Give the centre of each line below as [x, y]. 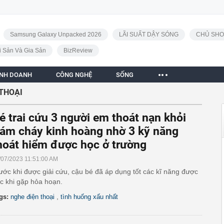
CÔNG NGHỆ [74, 75]
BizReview [78, 50]
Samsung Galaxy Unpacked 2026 [55, 34]
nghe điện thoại [32, 197]
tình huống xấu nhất [89, 197]
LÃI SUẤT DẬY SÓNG [148, 34]
